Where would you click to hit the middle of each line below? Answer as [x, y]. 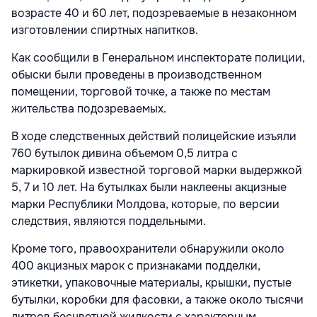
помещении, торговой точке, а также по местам [141, 92]
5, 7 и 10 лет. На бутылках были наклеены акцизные [149, 188]
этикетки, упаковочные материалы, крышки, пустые [151, 283]
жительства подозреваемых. [89, 109]
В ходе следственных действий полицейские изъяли [154, 137]
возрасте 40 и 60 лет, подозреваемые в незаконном [154, 13]
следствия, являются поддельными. [109, 221]
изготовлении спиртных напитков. [105, 30]
